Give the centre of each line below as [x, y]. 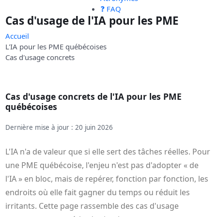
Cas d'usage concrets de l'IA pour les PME [94, 97]
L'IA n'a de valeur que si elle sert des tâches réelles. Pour [108, 152]
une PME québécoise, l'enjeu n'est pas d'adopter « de [102, 165]
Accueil [17, 36]
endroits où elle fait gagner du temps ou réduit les [98, 193]
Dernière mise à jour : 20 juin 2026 [59, 128]
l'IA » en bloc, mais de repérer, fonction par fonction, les [107, 179]
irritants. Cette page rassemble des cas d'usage [92, 206]
